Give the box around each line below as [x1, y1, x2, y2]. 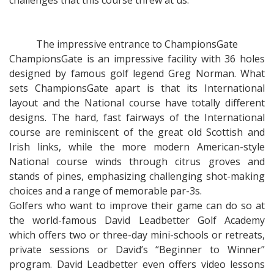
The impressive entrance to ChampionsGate [36, 37, 238, 51]
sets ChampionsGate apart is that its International [9, 81, 265, 95]
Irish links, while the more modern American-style [9, 140, 265, 154]
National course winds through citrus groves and [9, 155, 265, 168]
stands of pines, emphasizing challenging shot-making [9, 169, 265, 183]
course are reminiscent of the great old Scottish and [9, 125, 265, 139]
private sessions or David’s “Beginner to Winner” [9, 243, 265, 256]
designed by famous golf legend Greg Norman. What [9, 67, 265, 80]
